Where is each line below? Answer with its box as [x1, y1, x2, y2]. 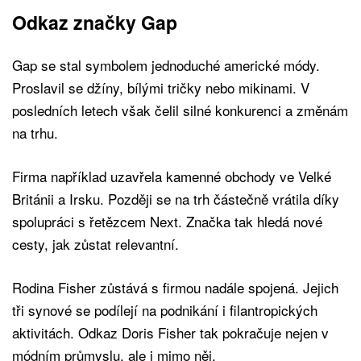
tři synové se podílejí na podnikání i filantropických [12, 300, 317, 321]
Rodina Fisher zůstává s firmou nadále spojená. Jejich [12, 277, 338, 298]
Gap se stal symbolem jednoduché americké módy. [12, 55, 320, 76]
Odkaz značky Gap [12, 9, 177, 36]
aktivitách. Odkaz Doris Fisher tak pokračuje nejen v [12, 322, 329, 343]
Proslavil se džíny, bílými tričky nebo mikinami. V [12, 77, 309, 98]
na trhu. [12, 122, 58, 143]
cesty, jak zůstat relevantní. [12, 234, 179, 255]
